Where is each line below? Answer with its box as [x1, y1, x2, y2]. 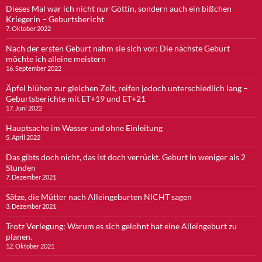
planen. [6, 231, 32, 242]
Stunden [6, 162, 36, 173]
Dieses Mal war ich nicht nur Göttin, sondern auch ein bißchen [6, 3, 232, 13]
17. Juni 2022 [6, 104, 42, 112]
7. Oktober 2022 [6, 24, 51, 32]
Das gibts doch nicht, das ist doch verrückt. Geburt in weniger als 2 [6, 151, 246, 162]
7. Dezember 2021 [6, 173, 56, 181]
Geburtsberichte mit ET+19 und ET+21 [6, 93, 146, 104]
